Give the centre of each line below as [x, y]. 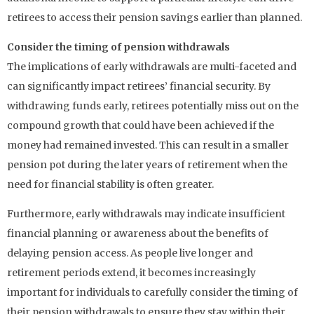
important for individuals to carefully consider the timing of [152, 293]
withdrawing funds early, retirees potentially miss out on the [153, 105]
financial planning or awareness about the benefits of [138, 234]
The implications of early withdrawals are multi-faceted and [152, 66]
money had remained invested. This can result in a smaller [148, 145]
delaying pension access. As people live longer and [130, 253]
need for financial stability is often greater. [110, 184]
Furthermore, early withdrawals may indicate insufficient [146, 214]
